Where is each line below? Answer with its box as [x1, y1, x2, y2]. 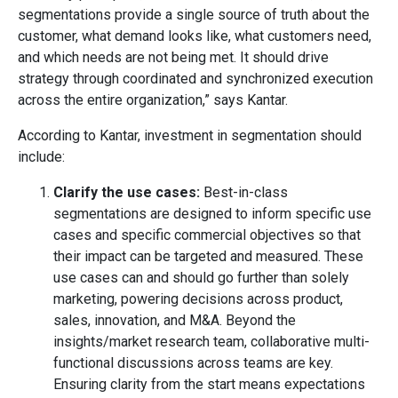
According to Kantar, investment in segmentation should [18, 126, 362, 144]
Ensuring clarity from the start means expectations [53, 375, 365, 393]
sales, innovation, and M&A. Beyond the [53, 311, 296, 329]
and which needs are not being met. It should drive [18, 48, 329, 66]
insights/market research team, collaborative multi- [53, 332, 370, 350]
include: [18, 147, 65, 165]
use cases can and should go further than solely [53, 268, 349, 286]
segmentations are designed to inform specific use [53, 204, 371, 222]
